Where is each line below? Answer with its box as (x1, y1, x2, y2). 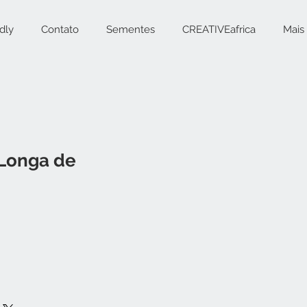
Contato (41, 23, 79, 36)
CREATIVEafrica (182, 23, 256, 36)
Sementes (106, 23, 155, 36)
